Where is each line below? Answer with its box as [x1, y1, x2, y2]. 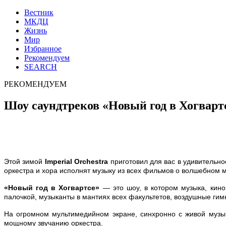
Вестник [24, 8, 53, 17]
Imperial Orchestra [44, 157, 108, 165]
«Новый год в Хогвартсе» [4, 183, 100, 192]
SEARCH [24, 63, 57, 71]
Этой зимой [4, 157, 45, 165]
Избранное [24, 44, 62, 53]
